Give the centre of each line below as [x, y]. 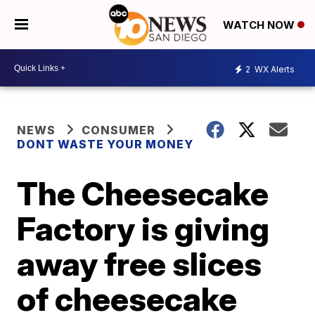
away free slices [140, 264]
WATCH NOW [260, 25]
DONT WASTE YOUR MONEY [105, 144]
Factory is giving [143, 229]
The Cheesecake [143, 193]
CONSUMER [119, 130]
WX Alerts [274, 69]
